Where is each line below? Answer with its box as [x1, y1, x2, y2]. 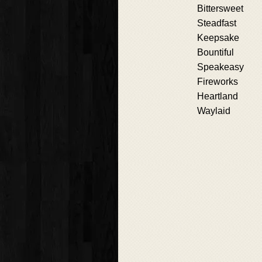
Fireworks [197, 77, 238, 87]
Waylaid [197, 106, 230, 116]
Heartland [197, 91, 238, 102]
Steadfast [197, 18, 236, 29]
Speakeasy [197, 62, 244, 73]
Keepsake [197, 33, 239, 43]
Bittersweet [197, 4, 243, 14]
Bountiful [197, 47, 234, 58]
